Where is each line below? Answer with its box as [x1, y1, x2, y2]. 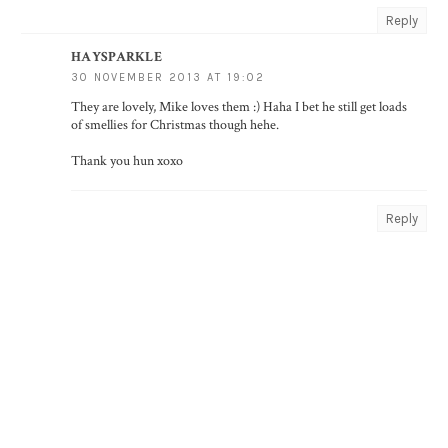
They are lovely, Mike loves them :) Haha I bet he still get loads [71, 97, 407, 116]
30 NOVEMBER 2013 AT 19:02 [71, 70, 265, 84]
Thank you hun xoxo [71, 151, 183, 170]
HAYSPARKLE [71, 47, 162, 66]
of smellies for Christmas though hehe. [71, 115, 279, 134]
